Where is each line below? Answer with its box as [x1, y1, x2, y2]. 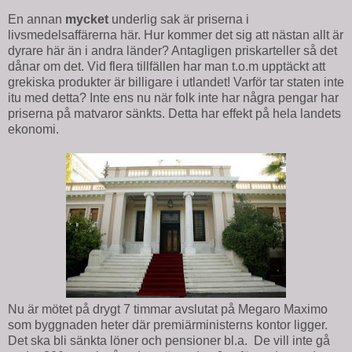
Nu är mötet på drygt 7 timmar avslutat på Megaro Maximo [8, 302, 328, 316]
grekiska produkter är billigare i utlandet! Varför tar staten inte [8, 75, 344, 89]
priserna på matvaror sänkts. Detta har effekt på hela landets [8, 106, 341, 120]
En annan [8, 12, 65, 26]
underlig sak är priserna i [108, 12, 249, 26]
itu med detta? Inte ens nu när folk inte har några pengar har [8, 90, 339, 104]
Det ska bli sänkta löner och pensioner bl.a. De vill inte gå [8, 333, 330, 347]
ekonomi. [8, 122, 59, 136]
